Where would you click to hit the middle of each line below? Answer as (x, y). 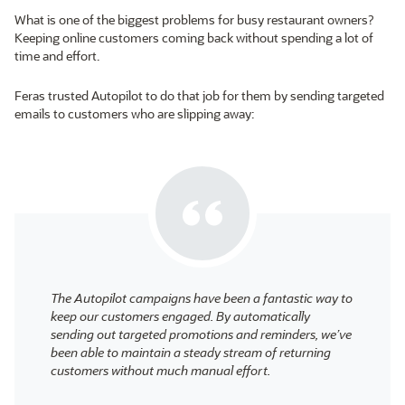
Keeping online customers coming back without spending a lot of (194, 38)
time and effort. (57, 56)
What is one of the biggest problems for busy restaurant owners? (194, 20)
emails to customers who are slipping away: (134, 114)
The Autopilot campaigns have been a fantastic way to (202, 298)
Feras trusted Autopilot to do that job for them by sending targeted (199, 96)
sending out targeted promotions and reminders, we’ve (201, 334)
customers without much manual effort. (160, 371)
